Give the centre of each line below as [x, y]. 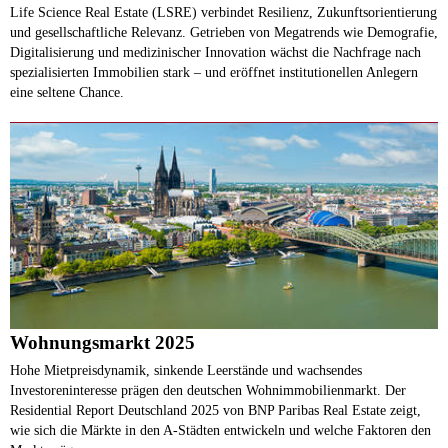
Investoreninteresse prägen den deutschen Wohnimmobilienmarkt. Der [208, 389]
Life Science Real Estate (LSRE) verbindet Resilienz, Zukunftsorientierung [223, 11]
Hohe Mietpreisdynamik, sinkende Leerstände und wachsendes [186, 369]
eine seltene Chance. [67, 91]
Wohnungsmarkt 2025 [102, 342]
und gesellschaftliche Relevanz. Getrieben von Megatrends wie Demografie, [224, 31]
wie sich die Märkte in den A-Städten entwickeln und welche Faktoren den [220, 429]
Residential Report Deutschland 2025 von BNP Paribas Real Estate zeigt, [215, 409]
